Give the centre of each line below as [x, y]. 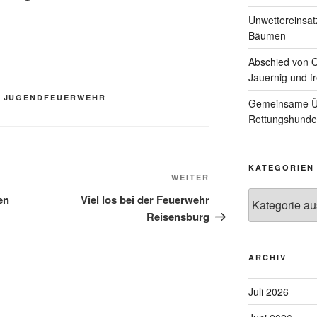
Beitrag [229, 197]
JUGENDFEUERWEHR [55, 98]
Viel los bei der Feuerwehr [145, 200]
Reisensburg [178, 217]
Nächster [234, 180]
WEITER [191, 178]
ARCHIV [267, 257]
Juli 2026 [268, 291]
